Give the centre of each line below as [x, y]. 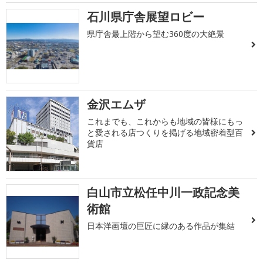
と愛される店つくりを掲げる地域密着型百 [165, 133]
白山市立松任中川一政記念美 [163, 192]
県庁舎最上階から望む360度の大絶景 [156, 33]
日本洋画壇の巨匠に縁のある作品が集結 [161, 225]
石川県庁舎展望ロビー [146, 16]
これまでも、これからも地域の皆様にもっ [165, 122]
